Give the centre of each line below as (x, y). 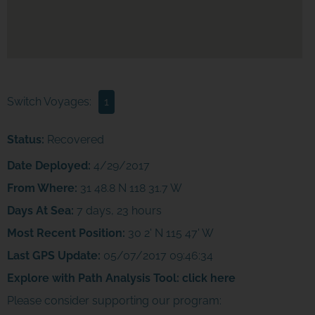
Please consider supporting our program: (114, 301)
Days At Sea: (40, 211)
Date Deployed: (49, 166)
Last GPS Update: (53, 256)
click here (208, 278)
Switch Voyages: (49, 102)
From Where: (42, 188)
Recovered (74, 140)
